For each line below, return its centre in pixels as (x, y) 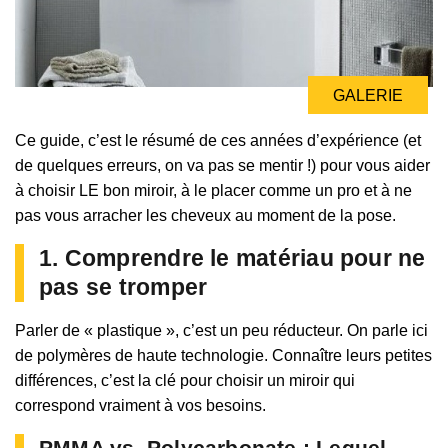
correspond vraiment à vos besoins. (140, 406)
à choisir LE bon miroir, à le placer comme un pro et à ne (213, 191)
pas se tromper (123, 287)
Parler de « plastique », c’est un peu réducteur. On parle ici (221, 331)
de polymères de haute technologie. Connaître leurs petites (223, 356)
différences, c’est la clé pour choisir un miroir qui (185, 381)
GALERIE (368, 96)
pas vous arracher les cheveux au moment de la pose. (205, 216)
